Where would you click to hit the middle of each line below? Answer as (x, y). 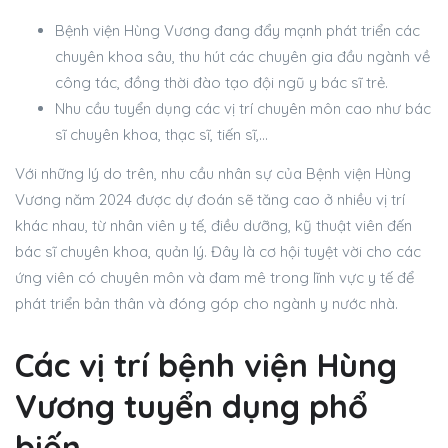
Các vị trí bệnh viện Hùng (206, 365)
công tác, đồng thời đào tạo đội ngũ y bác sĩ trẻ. (221, 83)
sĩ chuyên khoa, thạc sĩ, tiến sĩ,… (161, 135)
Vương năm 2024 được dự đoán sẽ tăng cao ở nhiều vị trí (210, 200)
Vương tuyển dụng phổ (191, 406)
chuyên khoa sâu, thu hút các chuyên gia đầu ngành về (242, 57)
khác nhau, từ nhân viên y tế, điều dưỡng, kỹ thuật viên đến (213, 226)
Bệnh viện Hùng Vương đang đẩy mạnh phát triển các (237, 31)
